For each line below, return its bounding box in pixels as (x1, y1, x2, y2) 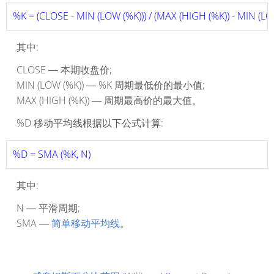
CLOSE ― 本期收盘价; (17, 63, 112, 77)
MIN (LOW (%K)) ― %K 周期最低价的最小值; (17, 78, 205, 92)
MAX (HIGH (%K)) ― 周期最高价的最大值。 (17, 94, 202, 108)
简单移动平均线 (51, 217, 120, 231)
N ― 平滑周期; (17, 201, 80, 215)
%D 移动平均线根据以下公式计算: (17, 116, 163, 130)
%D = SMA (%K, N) (13, 147, 93, 161)
